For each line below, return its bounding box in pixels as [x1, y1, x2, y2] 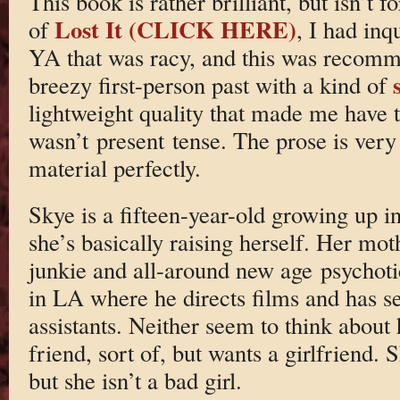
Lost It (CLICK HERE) [54, 11, 296, 46]
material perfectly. [28, 151, 201, 183]
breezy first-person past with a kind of [28, 68, 393, 100]
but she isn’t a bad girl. [28, 364, 242, 396]
